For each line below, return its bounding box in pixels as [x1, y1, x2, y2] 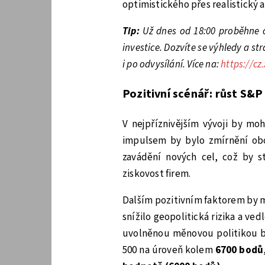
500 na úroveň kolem [122, 243, 215, 257]
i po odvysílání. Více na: [122, 57, 221, 72]
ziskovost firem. [122, 166, 191, 181]
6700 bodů [215, 243, 264, 257]
